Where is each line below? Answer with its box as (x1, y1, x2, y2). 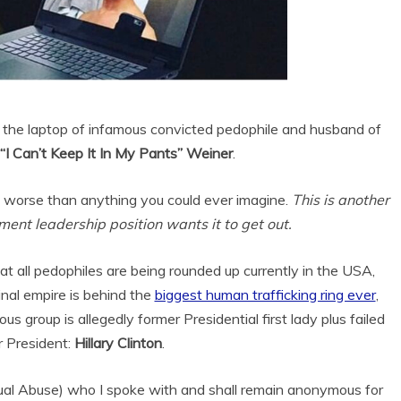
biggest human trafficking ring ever (154, 285, 376, 303)
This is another (288, 190, 389, 209)
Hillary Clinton (73, 333, 162, 352)
